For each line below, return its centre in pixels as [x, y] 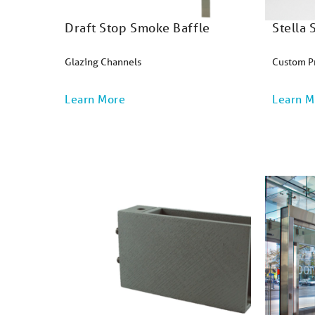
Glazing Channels [103, 62]
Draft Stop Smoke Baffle [137, 27]
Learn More [95, 99]
